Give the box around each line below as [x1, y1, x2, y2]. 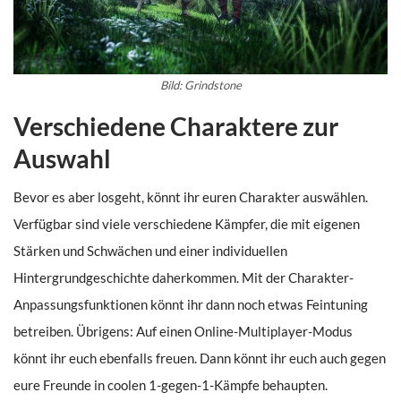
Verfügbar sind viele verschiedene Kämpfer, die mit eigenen [13, 216, 360, 233]
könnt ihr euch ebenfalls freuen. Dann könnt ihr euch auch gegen [13, 350, 386, 367]
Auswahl [13, 143, 111, 175]
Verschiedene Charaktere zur [13, 111, 338, 142]
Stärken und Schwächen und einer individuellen [13, 243, 287, 260]
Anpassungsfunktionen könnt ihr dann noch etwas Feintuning [13, 296, 368, 313]
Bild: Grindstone [159, 78, 242, 93]
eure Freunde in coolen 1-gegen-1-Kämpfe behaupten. [13, 377, 328, 394]
